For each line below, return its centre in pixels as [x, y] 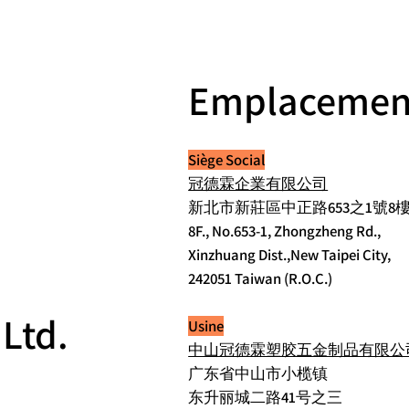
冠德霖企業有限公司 [258, 184]
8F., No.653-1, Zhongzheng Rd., [285, 231]
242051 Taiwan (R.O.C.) [261, 279]
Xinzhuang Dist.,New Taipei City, [290, 255]
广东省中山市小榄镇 [258, 374]
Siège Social [227, 160]
